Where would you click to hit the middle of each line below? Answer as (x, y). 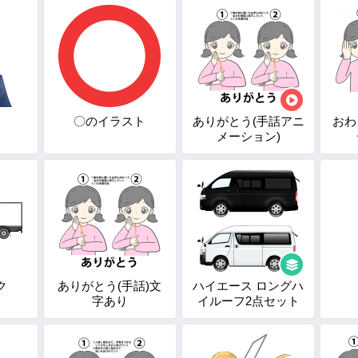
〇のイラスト (110, 121)
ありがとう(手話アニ (248, 121)
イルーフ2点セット (248, 301)
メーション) (248, 136)
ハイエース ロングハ (249, 286)
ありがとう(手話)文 (110, 286)
